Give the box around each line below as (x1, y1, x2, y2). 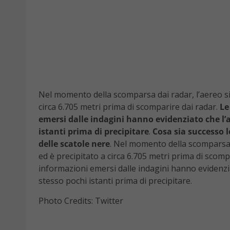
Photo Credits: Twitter (39, 195, 123, 207)
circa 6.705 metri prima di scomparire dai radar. (39, 101, 218, 113)
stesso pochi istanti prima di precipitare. (39, 175, 192, 187)
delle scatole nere (39, 138, 110, 150)
